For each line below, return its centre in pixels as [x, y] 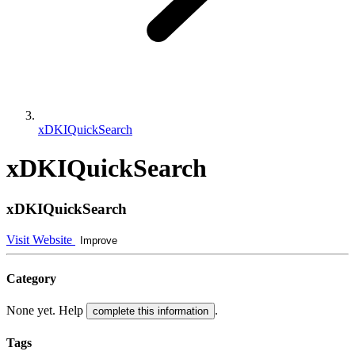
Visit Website [41, 239]
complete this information [151, 311]
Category [31, 278]
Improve [99, 240]
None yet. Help [46, 311]
